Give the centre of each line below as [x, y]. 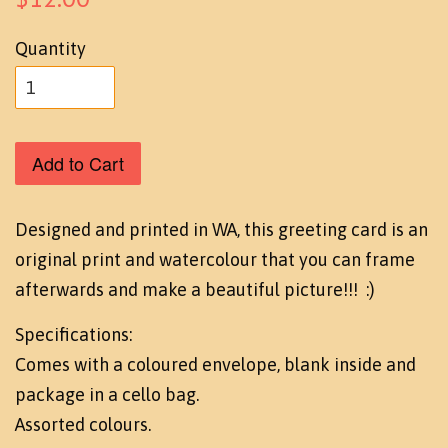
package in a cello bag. [107, 394]
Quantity [50, 48]
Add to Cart [78, 162]
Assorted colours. [83, 424]
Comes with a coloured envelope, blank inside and [215, 364]
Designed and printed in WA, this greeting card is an [221, 229]
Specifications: [73, 334]
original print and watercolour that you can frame [215, 259]
